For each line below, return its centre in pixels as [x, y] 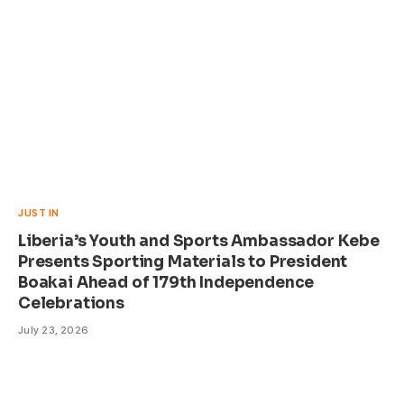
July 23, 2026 [54, 330]
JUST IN [39, 212]
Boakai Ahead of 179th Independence [166, 282]
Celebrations [71, 303]
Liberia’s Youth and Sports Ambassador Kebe [199, 241]
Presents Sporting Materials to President [183, 262]
